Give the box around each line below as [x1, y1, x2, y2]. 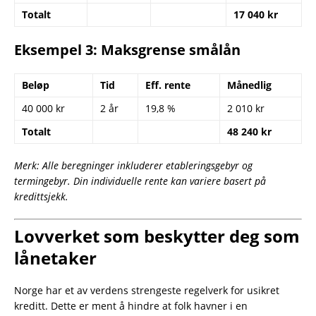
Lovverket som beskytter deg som [14, 224, 300, 248]
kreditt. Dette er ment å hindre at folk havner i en [14, 299, 248, 313]
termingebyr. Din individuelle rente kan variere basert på [14, 174, 266, 188]
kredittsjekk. [14, 190, 68, 204]
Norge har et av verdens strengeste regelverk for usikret [14, 284, 279, 298]
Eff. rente [145, 78, 190, 92]
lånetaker [14, 246, 97, 270]
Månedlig [227, 78, 272, 92]
